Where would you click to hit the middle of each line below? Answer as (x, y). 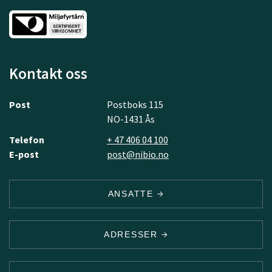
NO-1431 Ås (131, 119)
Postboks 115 (135, 104)
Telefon (27, 139)
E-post (24, 154)
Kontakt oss (48, 73)
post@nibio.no (138, 154)
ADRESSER (132, 234)
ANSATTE (132, 193)
